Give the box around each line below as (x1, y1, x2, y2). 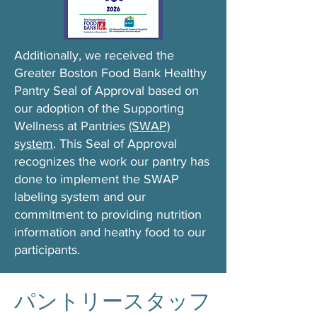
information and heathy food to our (14, 225, 206, 239)
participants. (14, 243, 80, 257)
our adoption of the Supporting (14, 101, 184, 115)
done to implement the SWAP (14, 172, 179, 186)
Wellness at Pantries (14, 119, 129, 133)
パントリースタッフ (14, 289, 211, 314)
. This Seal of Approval (53, 137, 177, 151)
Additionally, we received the (14, 48, 174, 62)
